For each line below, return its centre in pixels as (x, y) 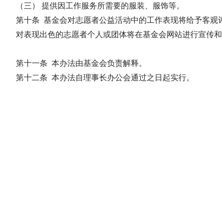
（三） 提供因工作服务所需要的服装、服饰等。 (100, 6)
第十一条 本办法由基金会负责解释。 (81, 63)
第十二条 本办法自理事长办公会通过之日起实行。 (105, 78)
